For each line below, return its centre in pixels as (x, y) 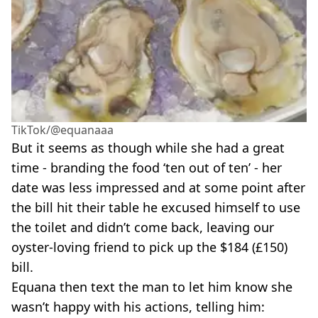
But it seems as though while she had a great (148, 148)
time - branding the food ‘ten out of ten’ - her (147, 168)
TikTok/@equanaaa (62, 130)
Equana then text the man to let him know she (152, 287)
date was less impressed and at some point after (158, 188)
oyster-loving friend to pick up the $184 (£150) (149, 247)
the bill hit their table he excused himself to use (156, 208)
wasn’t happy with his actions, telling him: (138, 307)
